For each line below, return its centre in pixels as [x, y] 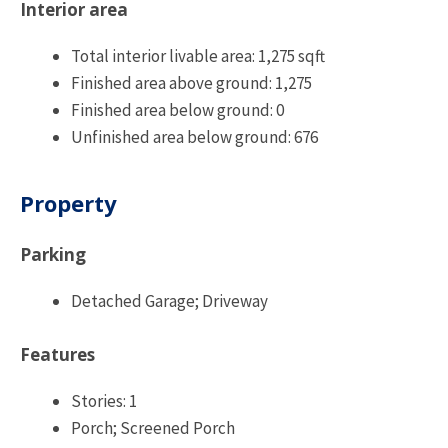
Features [57, 354]
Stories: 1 [104, 400]
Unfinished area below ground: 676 [194, 136]
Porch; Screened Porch [153, 427]
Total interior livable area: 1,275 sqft [198, 55]
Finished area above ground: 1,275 [191, 82]
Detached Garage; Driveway [169, 301]
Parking [53, 255]
